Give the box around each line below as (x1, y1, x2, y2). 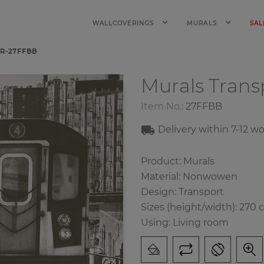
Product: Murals (141, 156, 214, 167)
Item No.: (141, 101, 183, 112)
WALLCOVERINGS (92, 19, 157, 27)
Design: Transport (141, 186, 224, 197)
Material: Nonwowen (141, 171, 237, 182)
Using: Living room (141, 217, 229, 228)
